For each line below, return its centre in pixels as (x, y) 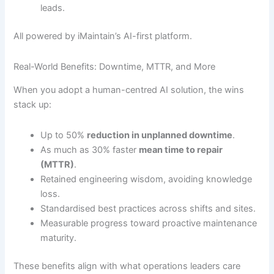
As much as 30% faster (90, 150)
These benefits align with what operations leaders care (127, 266)
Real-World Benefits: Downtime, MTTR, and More (115, 66)
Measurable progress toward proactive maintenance (149, 223)
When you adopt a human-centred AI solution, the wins (129, 90)
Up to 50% (64, 135)
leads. (53, 8)
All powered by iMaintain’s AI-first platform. (103, 36)
